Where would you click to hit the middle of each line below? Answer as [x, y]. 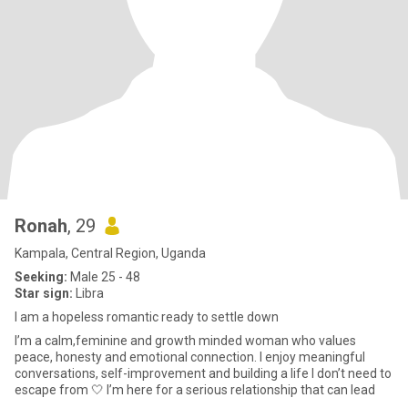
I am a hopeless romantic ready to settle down [147, 317]
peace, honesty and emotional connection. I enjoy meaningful [190, 357]
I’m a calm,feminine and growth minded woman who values [185, 341]
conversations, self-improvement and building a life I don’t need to [203, 373]
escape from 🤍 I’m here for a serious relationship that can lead [241, 390]
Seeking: [41, 277]
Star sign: [44, 293]
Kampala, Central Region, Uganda [110, 253]
